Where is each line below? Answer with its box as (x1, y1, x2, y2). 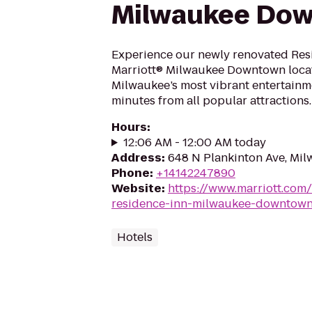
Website (111, 180, 162, 196)
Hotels (117, 229, 153, 245)
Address (111, 150, 162, 166)
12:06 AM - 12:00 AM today (123, 134, 266, 150)
